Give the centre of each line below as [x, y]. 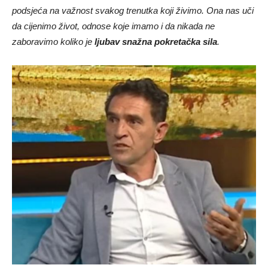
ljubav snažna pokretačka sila [156, 41]
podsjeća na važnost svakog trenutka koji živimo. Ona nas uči [133, 10]
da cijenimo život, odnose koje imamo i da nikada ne [113, 26]
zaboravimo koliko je [53, 41]
